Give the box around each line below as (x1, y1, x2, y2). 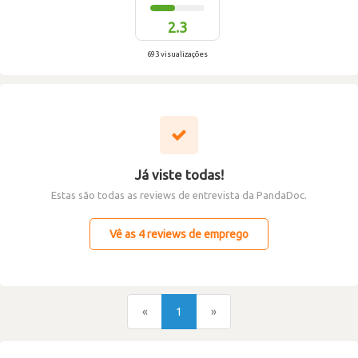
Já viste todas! (134, 167, 224, 182)
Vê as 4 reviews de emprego (109, 228, 249, 241)
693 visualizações (147, 50, 208, 58)
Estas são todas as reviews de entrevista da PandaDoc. (51, 189, 307, 201)
